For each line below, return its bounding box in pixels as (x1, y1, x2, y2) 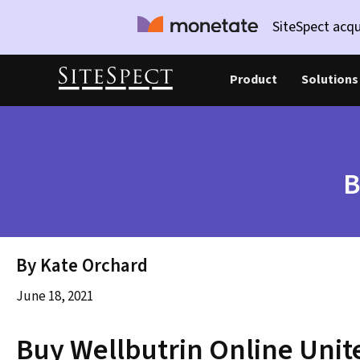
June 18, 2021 (16, 287, 93, 306)
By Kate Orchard (16, 252, 148, 279)
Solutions (301, 71, 358, 88)
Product (230, 71, 277, 88)
